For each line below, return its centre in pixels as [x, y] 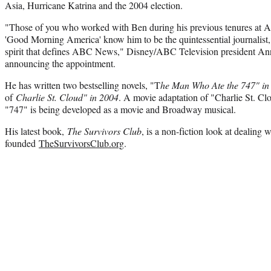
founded [22, 143]
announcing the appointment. [60, 63]
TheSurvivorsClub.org [81, 143]
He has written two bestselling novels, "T [83, 85]
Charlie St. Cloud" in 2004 [66, 97]
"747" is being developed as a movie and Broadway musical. [122, 109]
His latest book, [36, 131]
